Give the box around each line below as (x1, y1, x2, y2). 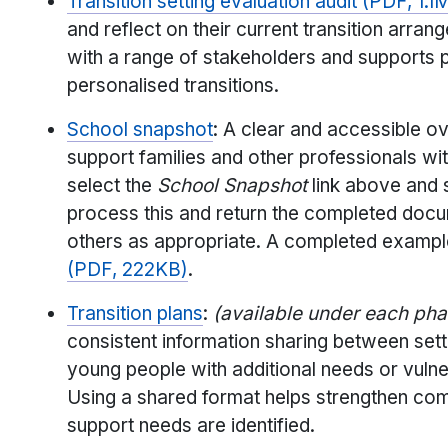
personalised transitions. (67, 74, 279, 98)
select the (67, 174, 157, 198)
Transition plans (67, 302, 203, 326)
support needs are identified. (67, 414, 315, 438)
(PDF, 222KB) (67, 258, 188, 282)
